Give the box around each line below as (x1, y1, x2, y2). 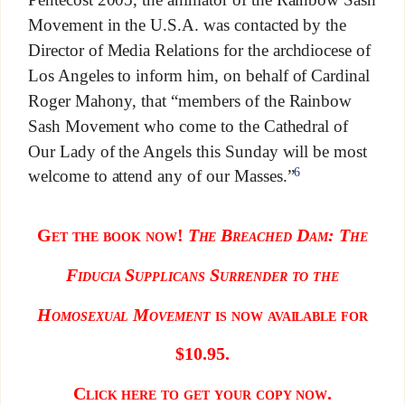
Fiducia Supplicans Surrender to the (65, 265, 340, 286)
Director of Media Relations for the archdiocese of (27, 40, 372, 60)
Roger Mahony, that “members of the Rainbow (27, 90, 353, 110)
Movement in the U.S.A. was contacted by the (27, 15, 347, 34)
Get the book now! (37, 225, 188, 246)
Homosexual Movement (36, 304, 211, 325)
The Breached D (187, 225, 309, 246)
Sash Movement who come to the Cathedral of (27, 116, 349, 136)
